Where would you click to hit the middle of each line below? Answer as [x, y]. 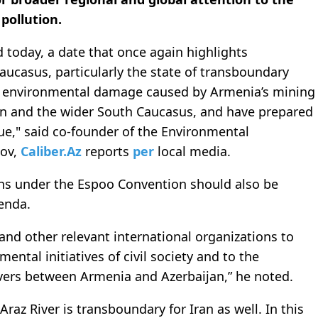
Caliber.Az [53, 152]
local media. [194, 152]
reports [109, 152]
